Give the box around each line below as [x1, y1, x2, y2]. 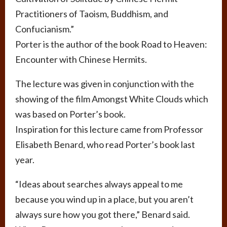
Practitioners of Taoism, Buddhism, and [15, 8, 168, 19]
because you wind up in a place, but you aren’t [15, 193, 194, 205]
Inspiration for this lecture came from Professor [15, 123, 203, 135]
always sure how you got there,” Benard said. [15, 208, 190, 220]
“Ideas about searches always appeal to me [15, 178, 183, 190]
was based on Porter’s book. [15, 108, 126, 120]
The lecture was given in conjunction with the [15, 78, 194, 89]
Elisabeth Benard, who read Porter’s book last [15, 138, 195, 150]
